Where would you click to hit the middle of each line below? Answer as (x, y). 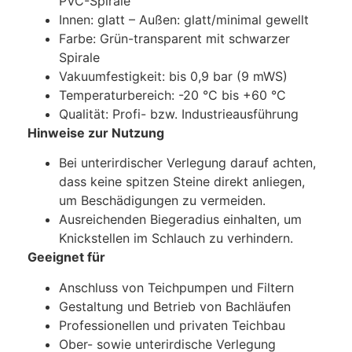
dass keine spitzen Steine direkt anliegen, (182, 182)
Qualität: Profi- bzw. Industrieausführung (179, 114)
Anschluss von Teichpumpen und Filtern (176, 287)
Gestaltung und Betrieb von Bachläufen (175, 306)
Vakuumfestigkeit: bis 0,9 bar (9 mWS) (173, 76)
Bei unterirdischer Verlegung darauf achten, (187, 163)
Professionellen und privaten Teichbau (172, 325)
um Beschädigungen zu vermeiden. (162, 201)
